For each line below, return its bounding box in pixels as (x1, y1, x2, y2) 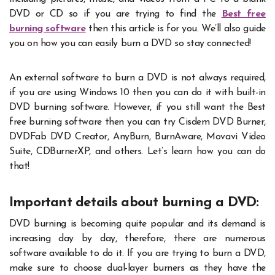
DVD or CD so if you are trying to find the (9, 9, 222, 20)
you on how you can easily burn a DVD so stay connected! (9, 39, 251, 49)
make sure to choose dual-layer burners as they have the (9, 263, 266, 273)
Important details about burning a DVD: (9, 196, 259, 211)
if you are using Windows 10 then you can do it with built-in (9, 88, 266, 98)
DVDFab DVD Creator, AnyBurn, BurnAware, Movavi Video (9, 132, 266, 142)
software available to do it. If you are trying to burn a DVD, (9, 248, 266, 258)
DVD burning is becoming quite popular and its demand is (9, 219, 266, 229)
